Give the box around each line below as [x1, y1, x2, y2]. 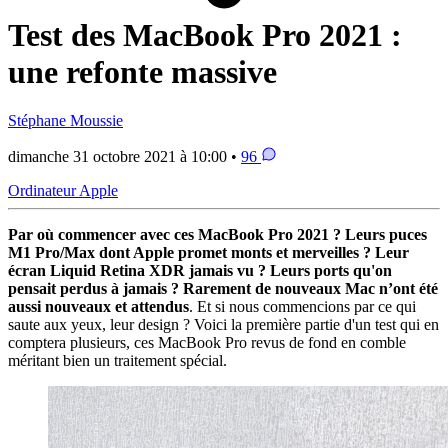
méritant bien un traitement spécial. [8, 352, 227, 370]
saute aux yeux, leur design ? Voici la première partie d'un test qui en [8, 316, 439, 334]
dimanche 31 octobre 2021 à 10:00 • [8, 148, 241, 166]
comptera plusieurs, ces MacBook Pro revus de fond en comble [8, 334, 406, 352]
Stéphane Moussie [8, 112, 123, 130]
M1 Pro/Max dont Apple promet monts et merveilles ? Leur [8, 244, 409, 262]
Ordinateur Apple [8, 182, 118, 200]
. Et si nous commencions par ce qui [189, 298, 416, 316]
